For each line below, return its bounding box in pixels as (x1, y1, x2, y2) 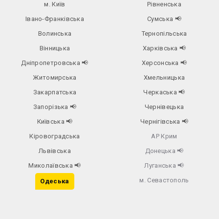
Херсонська (141, 59, 180, 67)
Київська (37, 118, 66, 126)
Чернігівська (140, 118, 182, 126)
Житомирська (33, 74, 77, 82)
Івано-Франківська (25, 15, 85, 23)
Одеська (40, 177, 69, 185)
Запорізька (33, 103, 70, 111)
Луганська (144, 162, 178, 170)
